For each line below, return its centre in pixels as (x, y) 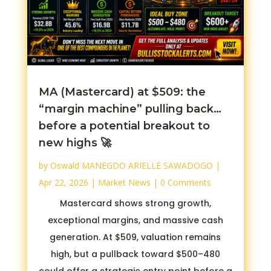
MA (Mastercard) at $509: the (122, 92)
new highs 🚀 (75, 143)
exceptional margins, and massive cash (135, 220)
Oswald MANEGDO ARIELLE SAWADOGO (131, 166)
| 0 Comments (181, 183)
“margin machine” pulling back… (130, 109)
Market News (124, 183)
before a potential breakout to (124, 126)
